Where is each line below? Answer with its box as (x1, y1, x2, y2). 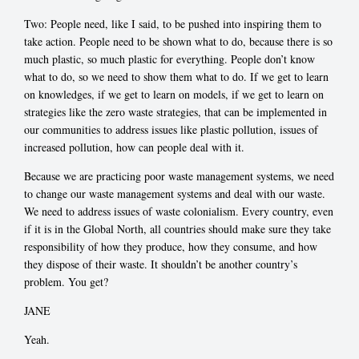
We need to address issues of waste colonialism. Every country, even (24, 203, 333, 219)
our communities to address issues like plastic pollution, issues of (24, 121, 318, 137)
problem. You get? (24, 273, 108, 289)
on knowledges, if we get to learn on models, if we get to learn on (24, 86, 324, 102)
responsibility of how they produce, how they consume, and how (24, 238, 317, 254)
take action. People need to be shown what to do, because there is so (24, 33, 333, 49)
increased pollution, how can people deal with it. (24, 139, 244, 155)
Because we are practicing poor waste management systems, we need (24, 167, 334, 184)
